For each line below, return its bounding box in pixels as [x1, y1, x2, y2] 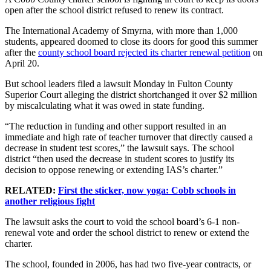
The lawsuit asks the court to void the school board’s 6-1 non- [5, 217, 240, 227]
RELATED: [5, 185, 58, 196]
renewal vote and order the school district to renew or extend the [5, 227, 249, 238]
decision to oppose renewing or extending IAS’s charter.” [5, 165, 223, 175]
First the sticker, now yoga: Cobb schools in [58, 185, 236, 196]
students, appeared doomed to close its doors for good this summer [5, 36, 258, 47]
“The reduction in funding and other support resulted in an [5, 121, 226, 132]
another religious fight [5, 196, 95, 207]
